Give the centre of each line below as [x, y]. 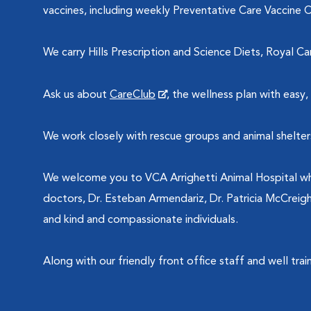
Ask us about [76, 95]
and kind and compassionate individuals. [142, 220]
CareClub [133, 95]
